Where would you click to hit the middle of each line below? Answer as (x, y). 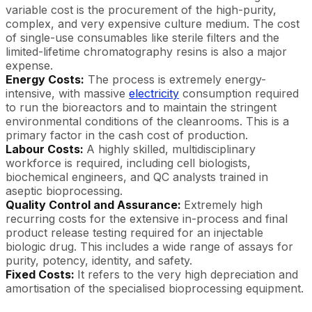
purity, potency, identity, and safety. (99, 260)
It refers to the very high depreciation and (188, 274)
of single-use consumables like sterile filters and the (142, 37)
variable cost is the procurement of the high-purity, (141, 9)
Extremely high (223, 204)
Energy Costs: (45, 79)
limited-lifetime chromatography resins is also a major (146, 51)
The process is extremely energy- (175, 79)
